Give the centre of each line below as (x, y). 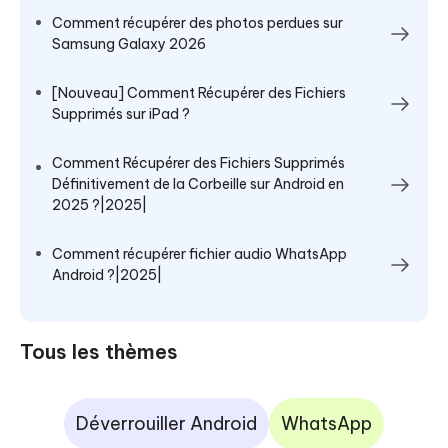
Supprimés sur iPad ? (121, 114)
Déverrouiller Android (166, 424)
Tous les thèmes (99, 352)
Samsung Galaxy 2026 (129, 44)
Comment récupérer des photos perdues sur (197, 23)
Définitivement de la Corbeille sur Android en (198, 184)
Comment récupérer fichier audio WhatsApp (199, 254)
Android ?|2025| (107, 275)
